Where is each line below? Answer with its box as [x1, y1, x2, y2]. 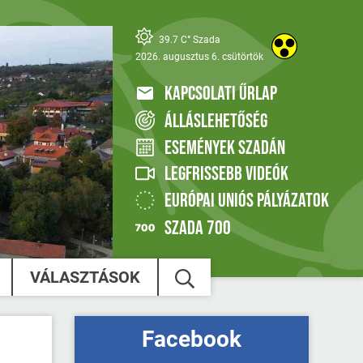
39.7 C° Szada [156, 33, 220, 45]
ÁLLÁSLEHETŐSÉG [164, 109, 267, 133]
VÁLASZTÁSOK [29, 267, 140, 288]
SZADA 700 [164, 216, 231, 241]
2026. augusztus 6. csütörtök [135, 50, 263, 62]
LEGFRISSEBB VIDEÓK [164, 162, 288, 186]
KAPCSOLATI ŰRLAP [164, 82, 277, 106]
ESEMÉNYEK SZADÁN [164, 136, 285, 160]
